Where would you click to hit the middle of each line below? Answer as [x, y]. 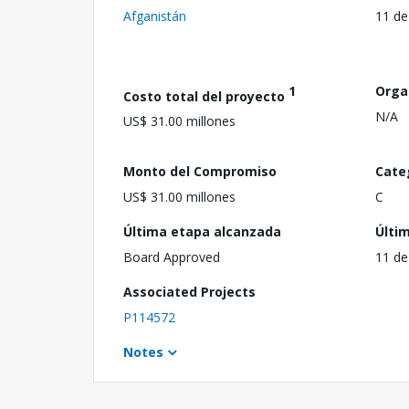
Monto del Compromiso [200, 171]
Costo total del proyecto [206, 96]
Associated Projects [189, 291]
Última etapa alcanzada [202, 231]
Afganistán [155, 16]
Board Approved [172, 257]
